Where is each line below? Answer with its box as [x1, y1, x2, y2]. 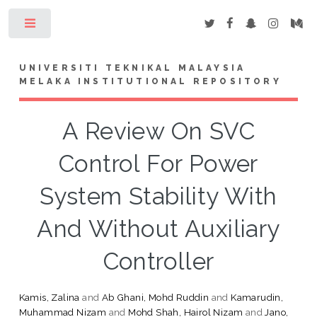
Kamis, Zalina [18, 291, 80, 303]
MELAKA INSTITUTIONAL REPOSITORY [18, 76, 282, 86]
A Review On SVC [62, 117, 255, 145]
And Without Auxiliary [37, 214, 280, 243]
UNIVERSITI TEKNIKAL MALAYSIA [18, 62, 246, 73]
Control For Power [59, 149, 258, 178]
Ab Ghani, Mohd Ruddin [101, 291, 209, 303]
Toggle [62, 21, 89, 31]
